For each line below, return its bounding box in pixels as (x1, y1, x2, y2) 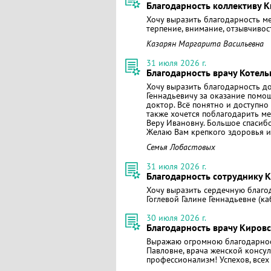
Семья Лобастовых (146, 142, 215, 152)
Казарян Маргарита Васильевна (146, 38, 264, 49)
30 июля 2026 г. (146, 212, 206, 223)
